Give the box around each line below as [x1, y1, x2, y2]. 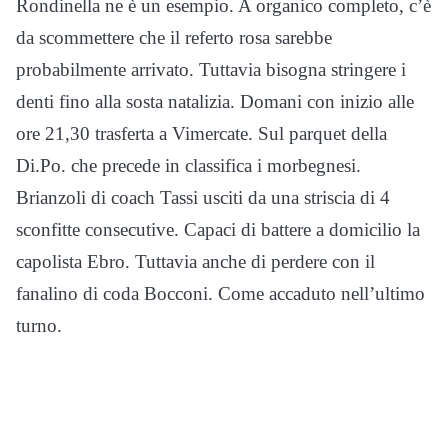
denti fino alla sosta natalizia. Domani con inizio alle [16, 91, 414, 113]
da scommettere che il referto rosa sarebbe [16, 27, 332, 49]
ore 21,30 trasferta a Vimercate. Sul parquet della [16, 123, 387, 145]
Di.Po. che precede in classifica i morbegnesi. [16, 155, 361, 177]
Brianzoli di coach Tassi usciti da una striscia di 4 [16, 187, 390, 209]
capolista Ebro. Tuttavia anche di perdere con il [16, 251, 375, 273]
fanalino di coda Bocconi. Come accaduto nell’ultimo [16, 283, 425, 305]
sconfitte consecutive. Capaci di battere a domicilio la [16, 219, 420, 241]
